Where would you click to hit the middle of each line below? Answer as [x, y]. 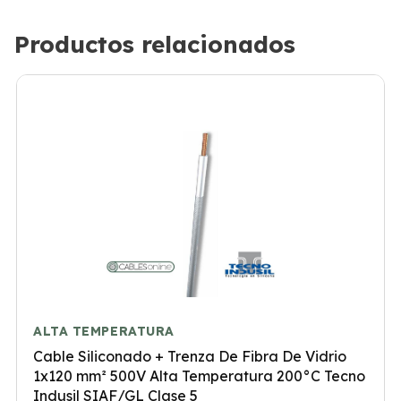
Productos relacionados [155, 44]
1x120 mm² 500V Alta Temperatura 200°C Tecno [199, 376]
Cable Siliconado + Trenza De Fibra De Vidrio [190, 356]
